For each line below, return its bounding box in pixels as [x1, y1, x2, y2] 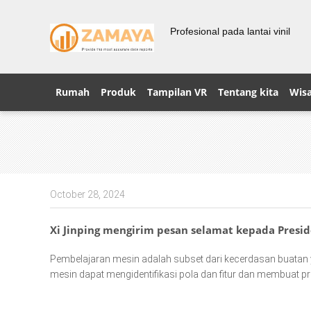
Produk [101, 85, 136, 99]
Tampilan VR [147, 85, 207, 99]
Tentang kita [218, 85, 278, 99]
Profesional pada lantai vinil [170, 26, 290, 37]
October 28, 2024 [50, 189, 125, 200]
